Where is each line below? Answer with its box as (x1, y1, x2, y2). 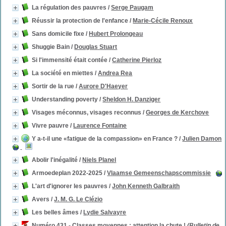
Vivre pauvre (32, 122, 69, 129)
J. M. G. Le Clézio (54, 196, 103, 203)
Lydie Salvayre (83, 209, 127, 216)
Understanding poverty (32, 96, 98, 103)
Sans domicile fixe (32, 30, 85, 37)
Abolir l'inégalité (32, 156, 78, 163)
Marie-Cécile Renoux (133, 17, 193, 24)
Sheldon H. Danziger (102, 96, 161, 103)
